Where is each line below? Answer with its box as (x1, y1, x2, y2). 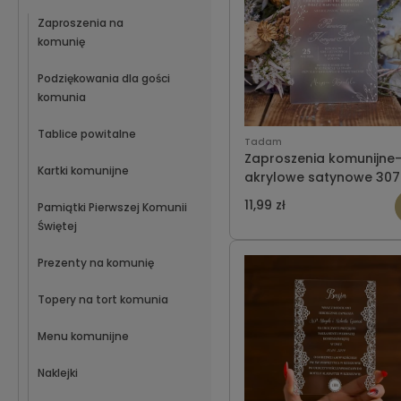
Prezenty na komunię (38, 255, 154, 270)
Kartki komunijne (38, 163, 129, 178)
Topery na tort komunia (38, 292, 168, 307)
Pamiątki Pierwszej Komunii (38, 200, 187, 215)
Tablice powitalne (38, 126, 136, 141)
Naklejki (38, 365, 78, 380)
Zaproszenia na (38, 15, 124, 30)
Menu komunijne (38, 328, 129, 344)
